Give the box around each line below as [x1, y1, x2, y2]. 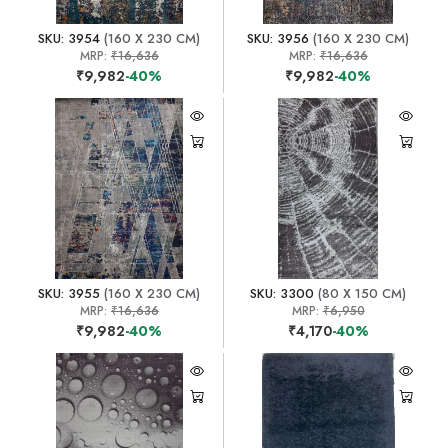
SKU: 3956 [247, 28, 310, 48]
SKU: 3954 [38, 28, 101, 48]
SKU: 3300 [250, 283, 315, 303]
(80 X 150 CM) [314, 283, 407, 303]
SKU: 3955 [38, 283, 101, 303]
